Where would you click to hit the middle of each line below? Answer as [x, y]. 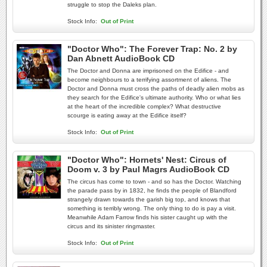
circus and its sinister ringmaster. [111, 226]
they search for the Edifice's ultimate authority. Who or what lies [154, 97]
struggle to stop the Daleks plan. [112, 4]
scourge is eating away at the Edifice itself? [127, 115]
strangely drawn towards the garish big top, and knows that [149, 199]
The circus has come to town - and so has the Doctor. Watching [154, 181]
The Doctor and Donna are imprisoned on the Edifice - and [148, 71]
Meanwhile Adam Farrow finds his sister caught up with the [148, 217]
